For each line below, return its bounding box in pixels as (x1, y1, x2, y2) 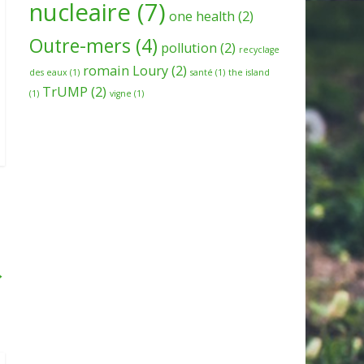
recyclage (239, 43, 279, 55)
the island (228, 66, 270, 78)
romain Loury (83, 61, 168, 80)
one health (169, 6, 235, 25)
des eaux (29, 66, 67, 78)
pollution (161, 38, 217, 57)
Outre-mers (29, 32, 131, 58)
